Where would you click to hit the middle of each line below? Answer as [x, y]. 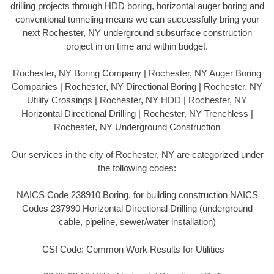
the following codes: [137, 168]
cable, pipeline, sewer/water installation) [137, 222]
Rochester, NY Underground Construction [137, 127]
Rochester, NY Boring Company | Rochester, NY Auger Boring [137, 73]
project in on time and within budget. [137, 46]
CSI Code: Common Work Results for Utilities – [137, 249]
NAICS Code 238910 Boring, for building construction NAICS [137, 195]
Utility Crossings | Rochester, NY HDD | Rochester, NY [137, 100]
